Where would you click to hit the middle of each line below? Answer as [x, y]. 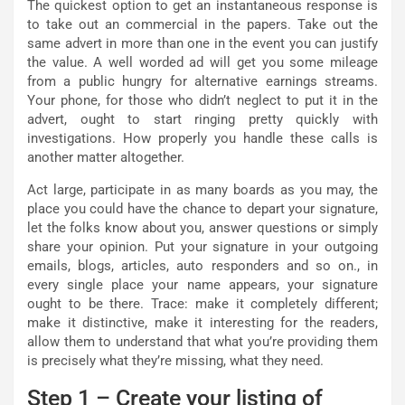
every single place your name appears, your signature [202, 284]
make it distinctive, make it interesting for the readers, [202, 322]
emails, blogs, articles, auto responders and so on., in [202, 265]
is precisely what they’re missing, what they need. [175, 360]
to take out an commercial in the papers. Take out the [202, 24]
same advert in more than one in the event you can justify [202, 43]
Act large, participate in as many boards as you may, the [202, 189]
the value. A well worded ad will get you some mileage [202, 62]
